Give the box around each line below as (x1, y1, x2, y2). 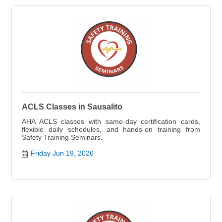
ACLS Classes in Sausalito (22, 103, 122, 111)
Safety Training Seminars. (22, 133, 103, 141)
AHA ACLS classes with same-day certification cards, (22, 117, 200, 125)
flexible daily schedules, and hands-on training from (22, 125, 200, 133)
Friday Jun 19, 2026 (30, 149, 94, 157)
